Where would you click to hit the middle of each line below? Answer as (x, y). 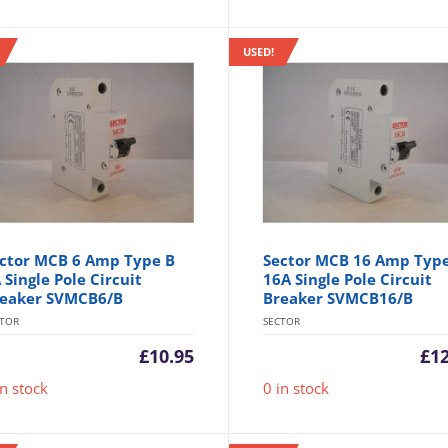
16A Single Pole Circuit (348, 279)
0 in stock (296, 388)
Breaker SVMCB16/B (338, 298)
